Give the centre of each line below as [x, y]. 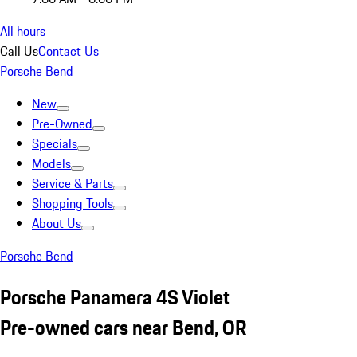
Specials [55, 143]
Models [51, 163]
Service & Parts [73, 183]
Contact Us [69, 51]
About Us [57, 223]
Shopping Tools [73, 203]
